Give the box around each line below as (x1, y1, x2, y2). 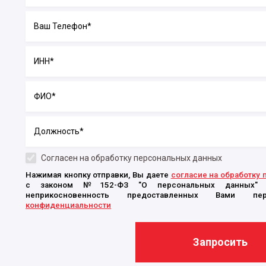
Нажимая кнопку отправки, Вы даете (26, 170, 171, 179)
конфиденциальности (26, 201, 111, 210)
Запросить (192, 236, 248, 248)
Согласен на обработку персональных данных (41, 153, 222, 163)
